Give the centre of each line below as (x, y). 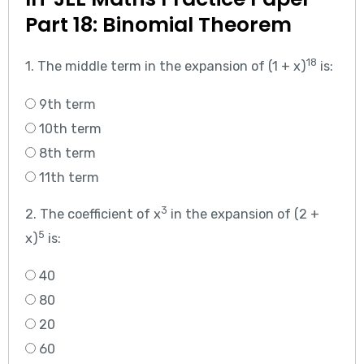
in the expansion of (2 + (243, 214)
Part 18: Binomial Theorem (158, 25)
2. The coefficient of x (93, 214)
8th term (65, 153)
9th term (65, 104)
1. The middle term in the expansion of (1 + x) (165, 67)
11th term (67, 177)
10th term (68, 128)
